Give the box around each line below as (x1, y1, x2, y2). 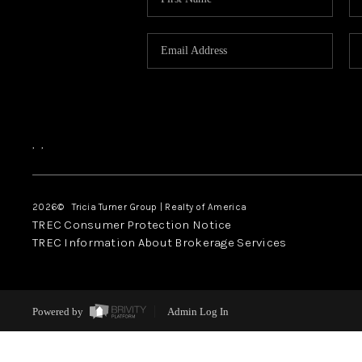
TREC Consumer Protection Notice (32, 217, 232, 232)
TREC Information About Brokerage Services (32, 234, 287, 250)
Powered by (32, 305, 86, 318)
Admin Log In (166, 305, 229, 318)
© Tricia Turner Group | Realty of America (57, 200, 247, 213)
